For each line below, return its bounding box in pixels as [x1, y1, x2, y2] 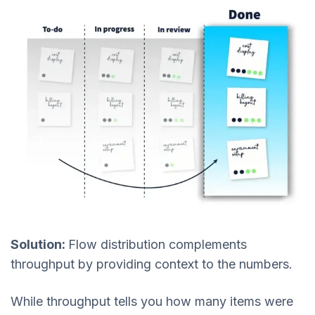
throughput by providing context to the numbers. [11, 256, 296, 271]
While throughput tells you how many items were [11, 294, 293, 309]
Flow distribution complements [68, 236, 247, 252]
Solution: [11, 236, 68, 252]
